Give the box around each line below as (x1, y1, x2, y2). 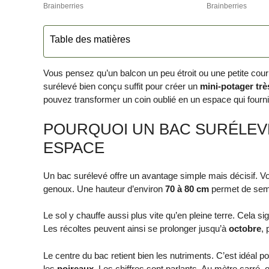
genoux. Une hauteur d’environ (43, 183, 165, 194)
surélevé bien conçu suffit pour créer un (43, 81, 200, 92)
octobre (229, 223, 261, 234)
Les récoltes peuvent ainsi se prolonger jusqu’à (43, 223, 229, 234)
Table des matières (50, 34, 130, 44)
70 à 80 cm (165, 183, 209, 194)
